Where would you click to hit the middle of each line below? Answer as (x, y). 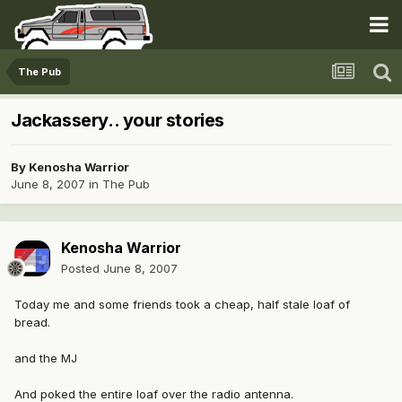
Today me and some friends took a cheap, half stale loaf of (182, 305)
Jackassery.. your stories (118, 121)
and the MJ (46, 358)
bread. (32, 323)
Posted (82, 269)
